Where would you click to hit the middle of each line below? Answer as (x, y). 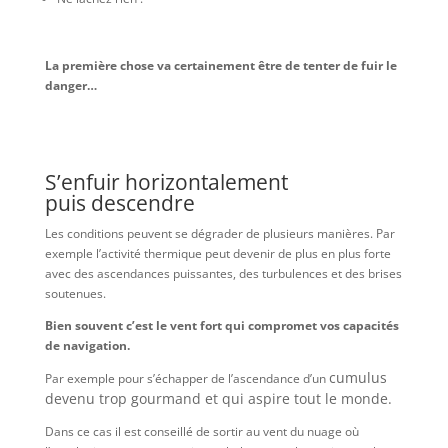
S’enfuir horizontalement (166, 182)
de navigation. (87, 345)
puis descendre (119, 203)
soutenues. (75, 293)
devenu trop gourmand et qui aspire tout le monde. (218, 398)
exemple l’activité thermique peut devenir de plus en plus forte (217, 253)
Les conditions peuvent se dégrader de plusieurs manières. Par (219, 233)
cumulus (357, 377)
